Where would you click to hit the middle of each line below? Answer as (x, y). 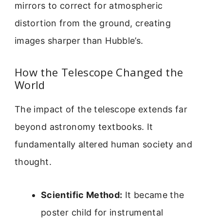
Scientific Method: (82, 195)
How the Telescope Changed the (99, 72)
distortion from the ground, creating (93, 23)
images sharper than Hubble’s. (79, 41)
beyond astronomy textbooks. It (84, 127)
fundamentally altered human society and (104, 144)
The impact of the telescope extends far (101, 109)
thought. (33, 162)
